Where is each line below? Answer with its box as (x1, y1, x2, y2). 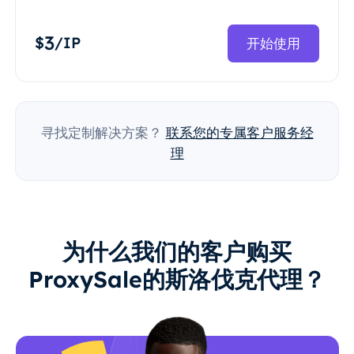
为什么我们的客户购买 (62, 237, 292, 266)
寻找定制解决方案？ (40, 124, 162, 141)
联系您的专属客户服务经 (165, 124, 314, 141)
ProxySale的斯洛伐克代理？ (28, 265, 326, 294)
